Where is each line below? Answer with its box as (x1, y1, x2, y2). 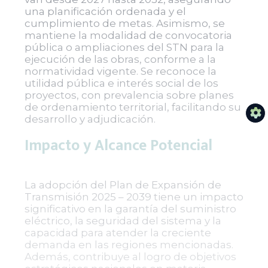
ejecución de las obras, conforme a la (24, 53, 216, 65)
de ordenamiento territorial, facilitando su (24, 101, 241, 113)
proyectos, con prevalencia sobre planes (24, 89, 234, 101)
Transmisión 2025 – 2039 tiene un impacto (24, 191, 243, 203)
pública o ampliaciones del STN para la (24, 41, 224, 53)
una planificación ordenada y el (24, 5, 186, 17)
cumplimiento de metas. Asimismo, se (24, 17, 225, 29)
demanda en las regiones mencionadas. (24, 239, 233, 251)
